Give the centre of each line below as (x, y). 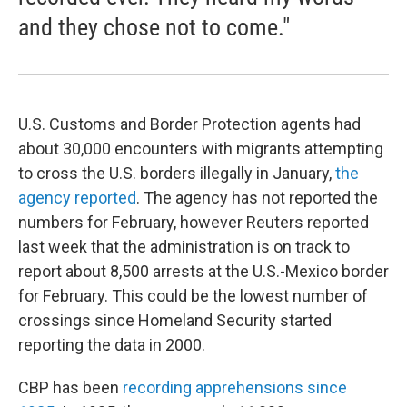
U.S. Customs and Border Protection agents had (189, 124)
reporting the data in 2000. (112, 345)
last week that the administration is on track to (184, 247)
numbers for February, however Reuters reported (194, 222)
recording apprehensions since (235, 387)
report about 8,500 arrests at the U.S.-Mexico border (203, 271)
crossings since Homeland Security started (175, 320)
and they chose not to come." (154, 27)
